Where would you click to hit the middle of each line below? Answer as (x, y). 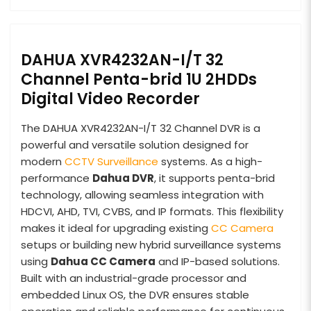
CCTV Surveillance (111, 161)
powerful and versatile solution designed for (135, 144)
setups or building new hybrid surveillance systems (151, 244)
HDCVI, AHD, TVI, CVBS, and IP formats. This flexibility (152, 211)
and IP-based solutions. (218, 261)
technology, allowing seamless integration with (142, 194)
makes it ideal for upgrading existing (116, 228)
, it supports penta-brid (215, 178)
